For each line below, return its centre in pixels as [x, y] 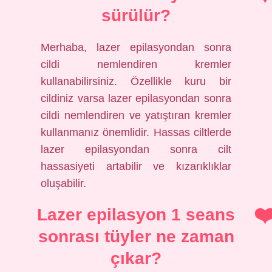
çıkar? [136, 258]
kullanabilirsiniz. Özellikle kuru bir [136, 81]
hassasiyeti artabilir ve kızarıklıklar [136, 166]
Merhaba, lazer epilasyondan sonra [136, 47]
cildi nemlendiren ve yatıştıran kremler [136, 115]
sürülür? [136, 15]
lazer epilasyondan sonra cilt [136, 149]
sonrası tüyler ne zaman [136, 236]
